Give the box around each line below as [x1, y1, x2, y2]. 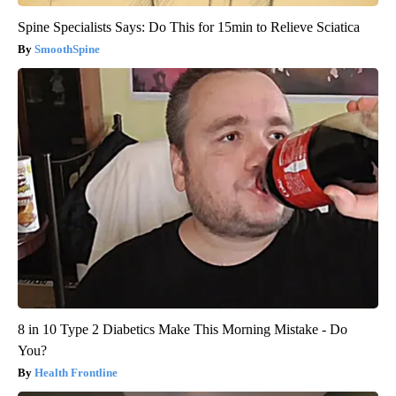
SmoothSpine [34, 42, 100, 57]
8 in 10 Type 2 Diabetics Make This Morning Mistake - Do [18, 322, 347, 338]
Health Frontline [34, 366, 118, 380]
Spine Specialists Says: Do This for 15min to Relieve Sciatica [18, 19, 360, 35]
